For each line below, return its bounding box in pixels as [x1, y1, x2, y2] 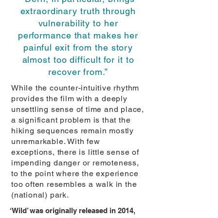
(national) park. [11, 190, 69, 200]
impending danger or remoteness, [11, 158, 139, 167]
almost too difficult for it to [22, 54, 134, 65]
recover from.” [48, 67, 108, 77]
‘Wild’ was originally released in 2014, [10, 206, 135, 215]
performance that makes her [18, 30, 139, 40]
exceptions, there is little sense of [11, 147, 139, 157]
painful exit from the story [23, 42, 133, 53]
